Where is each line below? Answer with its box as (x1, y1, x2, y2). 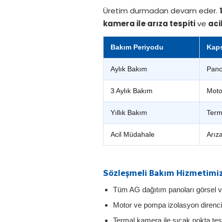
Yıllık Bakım (111, 109, 147, 116)
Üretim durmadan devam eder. (103, 5, 220, 16)
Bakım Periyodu (111, 43, 164, 51)
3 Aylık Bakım (111, 87, 153, 95)
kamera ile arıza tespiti (103, 18, 195, 29)
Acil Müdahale (111, 130, 155, 138)
